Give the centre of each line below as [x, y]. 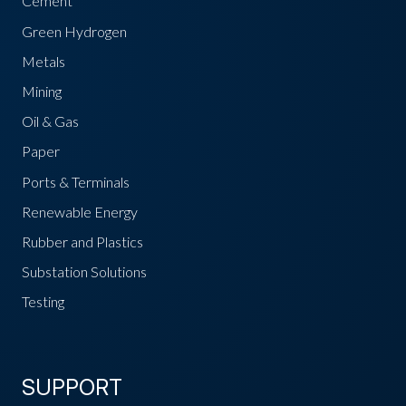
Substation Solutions [84, 272]
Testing [43, 302]
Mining [42, 91]
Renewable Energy [80, 211]
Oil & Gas [50, 121]
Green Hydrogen [74, 31]
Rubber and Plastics [82, 241]
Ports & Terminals [76, 181]
